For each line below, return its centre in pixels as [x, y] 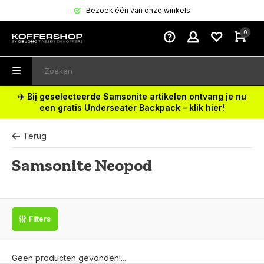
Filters [40, 219]
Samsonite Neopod [82, 165]
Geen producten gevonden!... [69, 258]
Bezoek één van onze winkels [137, 10]
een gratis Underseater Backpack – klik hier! [132, 108]
